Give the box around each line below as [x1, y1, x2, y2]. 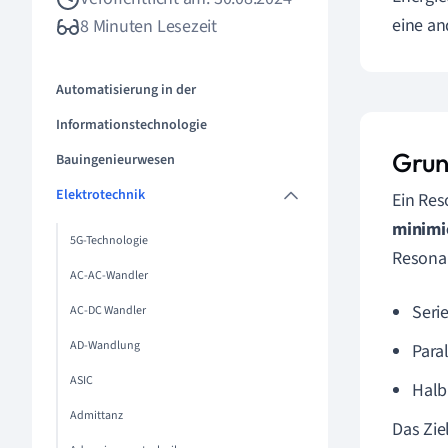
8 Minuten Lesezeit [80, 14, 218, 39]
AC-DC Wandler [70, 302, 146, 319]
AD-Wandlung [70, 337, 140, 354]
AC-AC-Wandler [70, 267, 148, 284]
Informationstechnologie [56, 115, 207, 135]
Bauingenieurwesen [56, 150, 175, 170]
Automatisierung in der [56, 80, 196, 100]
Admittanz [70, 407, 123, 424]
